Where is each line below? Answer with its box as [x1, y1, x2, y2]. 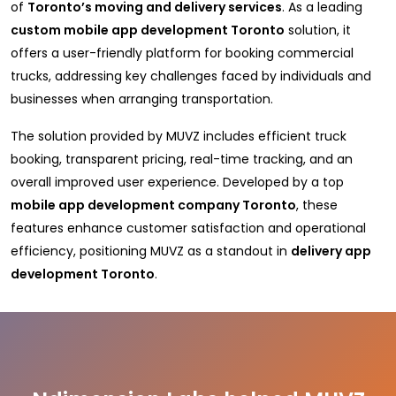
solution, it [285, 20, 351, 39]
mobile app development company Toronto [11, 195, 296, 214]
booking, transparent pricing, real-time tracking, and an [11, 149, 353, 168]
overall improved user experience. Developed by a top [11, 172, 344, 191]
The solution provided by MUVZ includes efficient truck [11, 126, 346, 145]
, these [296, 195, 338, 214]
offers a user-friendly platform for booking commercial [11, 43, 354, 62]
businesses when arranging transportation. [11, 89, 273, 108]
